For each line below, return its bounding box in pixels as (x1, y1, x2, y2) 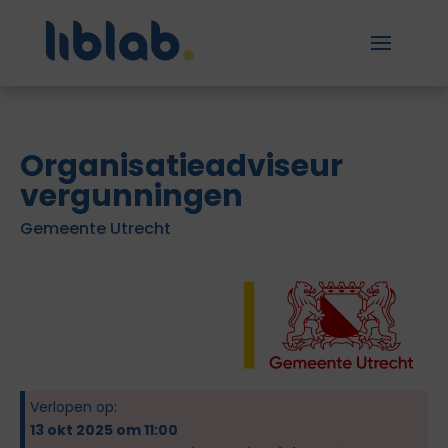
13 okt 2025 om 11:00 (30, 420, 178, 440)
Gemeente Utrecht (20, 217, 171, 240)
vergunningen (20, 175, 243, 217)
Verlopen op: (30, 397, 117, 417)
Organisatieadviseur (20, 145, 343, 187)
